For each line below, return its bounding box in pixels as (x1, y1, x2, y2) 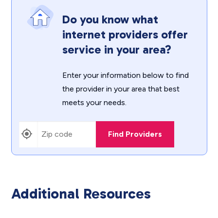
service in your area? (62, 42, 171, 56)
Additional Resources (11, 185, 151, 202)
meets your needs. (62, 98, 127, 107)
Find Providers (108, 129, 162, 139)
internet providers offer (62, 27, 188, 41)
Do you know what (62, 12, 158, 26)
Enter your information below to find (62, 71, 189, 80)
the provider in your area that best (62, 84, 180, 93)
